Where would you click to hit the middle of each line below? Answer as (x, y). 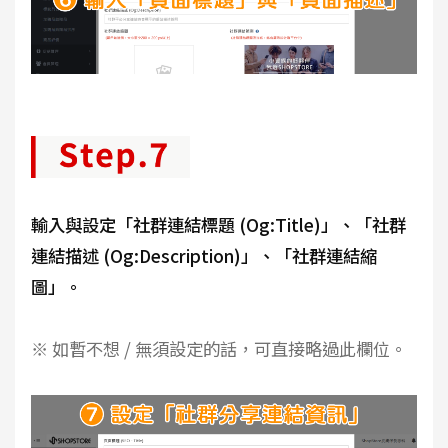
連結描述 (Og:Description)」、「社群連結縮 (204, 256)
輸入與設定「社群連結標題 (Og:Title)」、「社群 (218, 225)
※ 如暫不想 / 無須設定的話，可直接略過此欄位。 (219, 349)
